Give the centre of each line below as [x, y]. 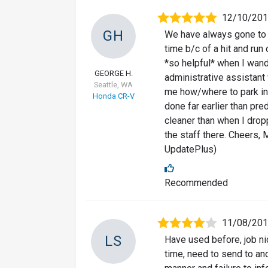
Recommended [196, 183]
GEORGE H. [113, 74]
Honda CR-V [113, 96]
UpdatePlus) [191, 150]
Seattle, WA [113, 85]
